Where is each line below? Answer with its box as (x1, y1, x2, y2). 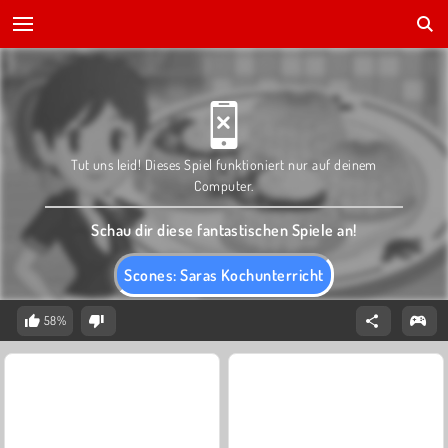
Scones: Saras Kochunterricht (124, 265, 324, 285)
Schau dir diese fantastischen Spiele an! (91, 220, 357, 240)
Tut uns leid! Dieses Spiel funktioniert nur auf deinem (71, 156, 377, 173)
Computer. (194, 177, 254, 194)
